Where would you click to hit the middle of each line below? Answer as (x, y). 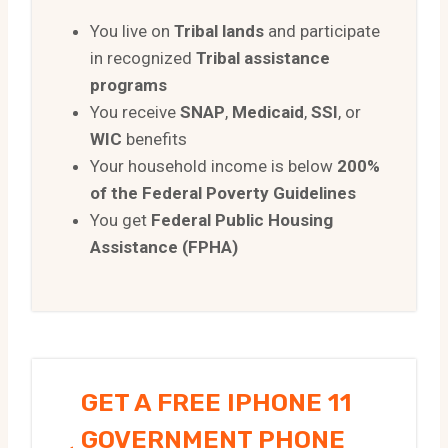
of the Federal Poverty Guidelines (223, 192)
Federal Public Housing (242, 219)
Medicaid (268, 111)
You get (120, 219)
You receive (135, 111)
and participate (322, 30)
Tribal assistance (263, 57)
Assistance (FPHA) (164, 246)
